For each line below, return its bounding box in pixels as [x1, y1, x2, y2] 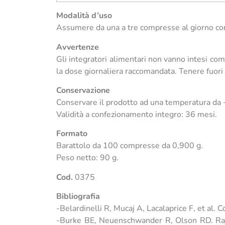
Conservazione [56, 84, 110, 96]
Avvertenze [56, 41, 99, 53]
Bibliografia [56, 191, 100, 202]
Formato [56, 128, 87, 140]
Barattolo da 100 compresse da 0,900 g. [56, 140, 203, 152]
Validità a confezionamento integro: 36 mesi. [56, 108, 217, 120]
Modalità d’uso [56, 10, 112, 22]
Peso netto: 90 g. [56, 152, 119, 164]
